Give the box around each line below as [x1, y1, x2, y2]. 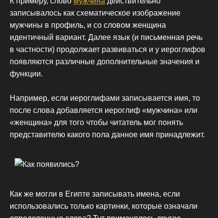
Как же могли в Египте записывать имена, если [10, 189, 180, 198]
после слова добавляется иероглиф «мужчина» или [10, 106, 198, 115]
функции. [10, 69, 43, 78]
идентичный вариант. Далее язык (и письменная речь [10, 33, 202, 41]
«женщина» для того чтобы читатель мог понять [10, 118, 183, 127]
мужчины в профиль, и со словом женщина [10, 20, 166, 29]
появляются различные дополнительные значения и [10, 57, 200, 66]
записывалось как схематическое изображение [10, 8, 181, 17]
